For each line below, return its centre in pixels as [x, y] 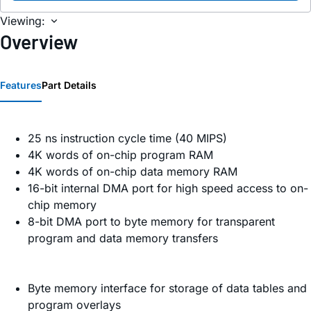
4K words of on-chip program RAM [120, 155]
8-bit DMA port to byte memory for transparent [151, 222]
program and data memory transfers [123, 238]
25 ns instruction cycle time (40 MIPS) [127, 138]
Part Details [69, 85]
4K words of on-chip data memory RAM [133, 172]
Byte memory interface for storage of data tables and [167, 288]
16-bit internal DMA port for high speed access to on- [168, 188]
